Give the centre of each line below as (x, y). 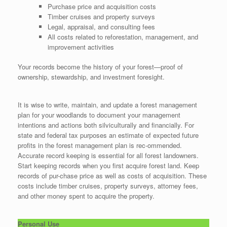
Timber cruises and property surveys (101, 16)
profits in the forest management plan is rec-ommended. (101, 145)
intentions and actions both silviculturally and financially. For (106, 125)
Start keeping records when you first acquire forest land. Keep (108, 165)
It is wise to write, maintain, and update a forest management (107, 105)
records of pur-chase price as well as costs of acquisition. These (112, 176)
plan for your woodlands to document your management (99, 115)
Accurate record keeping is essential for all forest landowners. (108, 155)
